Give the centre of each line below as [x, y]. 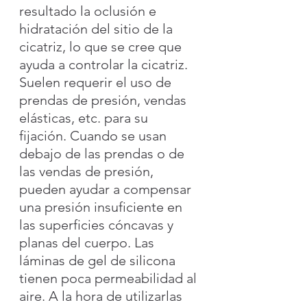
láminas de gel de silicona [99, 260]
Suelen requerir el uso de [97, 82]
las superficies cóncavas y [98, 224]
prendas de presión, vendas [105, 100]
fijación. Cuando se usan [95, 135]
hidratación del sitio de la [98, 28]
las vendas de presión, [88, 171]
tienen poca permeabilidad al [110, 278]
